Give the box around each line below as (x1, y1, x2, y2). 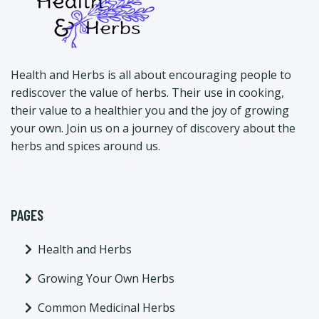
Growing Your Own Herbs (38, 271, 174, 287)
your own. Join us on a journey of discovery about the (11, 120, 296, 137)
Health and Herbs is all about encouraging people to (11, 67, 291, 83)
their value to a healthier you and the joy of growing (11, 103, 289, 119)
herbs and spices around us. (11, 138, 160, 155)
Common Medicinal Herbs (38, 300, 175, 316)
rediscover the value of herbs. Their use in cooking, (11, 85, 284, 101)
